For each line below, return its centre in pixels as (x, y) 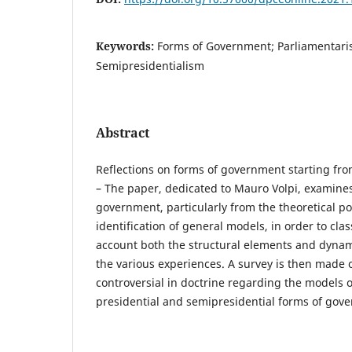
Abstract (123, 132)
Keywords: (126, 46)
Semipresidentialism (150, 65)
